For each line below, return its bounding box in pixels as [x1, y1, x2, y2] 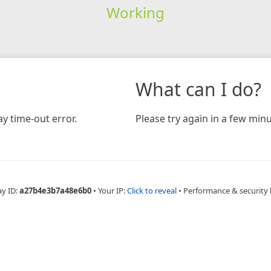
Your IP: [97, 184, 127, 196]
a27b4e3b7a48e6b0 [19, 184, 91, 196]
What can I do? [135, 76, 261, 102]
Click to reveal [126, 184, 177, 196]
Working [106, 2, 165, 22]
